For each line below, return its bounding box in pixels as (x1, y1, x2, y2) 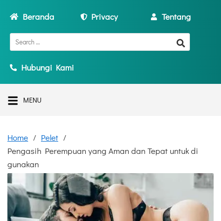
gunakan (7, 158, 39, 170)
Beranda (23, 11, 55, 22)
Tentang (161, 11, 191, 22)
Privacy (91, 11, 118, 22)
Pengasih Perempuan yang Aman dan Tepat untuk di (7, 145, 198, 156)
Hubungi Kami (21, 62, 74, 73)
